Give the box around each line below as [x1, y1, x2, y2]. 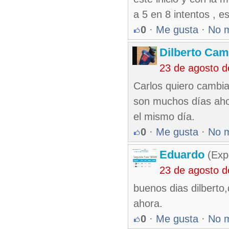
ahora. [133, 198, 163, 209]
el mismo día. [133, 111, 195, 122]
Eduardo [159, 148, 204, 161]
